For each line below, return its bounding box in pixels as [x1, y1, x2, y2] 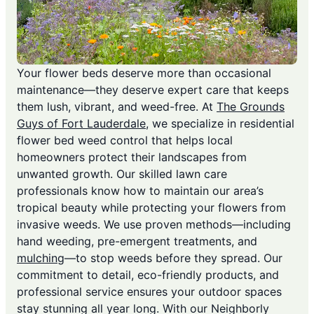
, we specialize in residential [146, 116, 294, 131]
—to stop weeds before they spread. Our [64, 251, 282, 266]
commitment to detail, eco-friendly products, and [17, 268, 279, 282]
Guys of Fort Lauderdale [17, 116, 146, 131]
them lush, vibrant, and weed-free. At [17, 100, 217, 114]
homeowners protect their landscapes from [17, 150, 247, 165]
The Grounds [217, 100, 285, 114]
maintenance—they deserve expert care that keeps [17, 83, 289, 97]
